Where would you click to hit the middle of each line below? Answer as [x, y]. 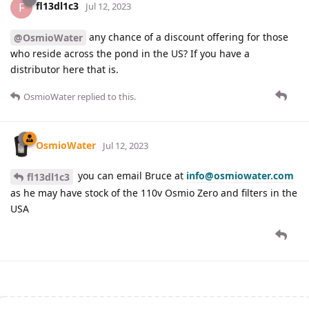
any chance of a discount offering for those [187, 37]
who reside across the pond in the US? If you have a [130, 54]
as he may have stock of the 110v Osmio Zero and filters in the [154, 193]
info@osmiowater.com [240, 176]
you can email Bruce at [131, 176]
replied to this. [106, 97]
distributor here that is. [64, 70]
